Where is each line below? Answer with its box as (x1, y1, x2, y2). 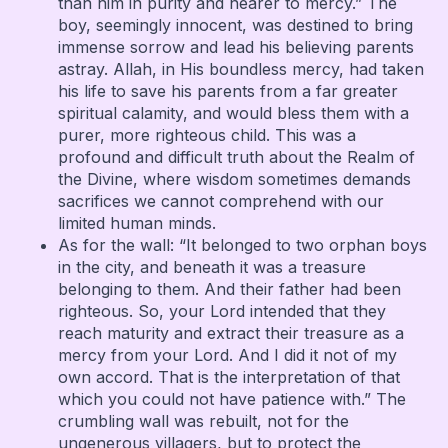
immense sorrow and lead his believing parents (57, 36, 414, 57)
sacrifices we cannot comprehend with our (57, 190, 384, 211)
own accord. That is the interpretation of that (57, 366, 400, 387)
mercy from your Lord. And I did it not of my (57, 344, 397, 365)
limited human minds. (57, 212, 216, 233)
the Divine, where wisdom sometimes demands (57, 168, 411, 189)
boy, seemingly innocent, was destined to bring (57, 14, 413, 35)
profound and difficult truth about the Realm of (57, 146, 415, 167)
